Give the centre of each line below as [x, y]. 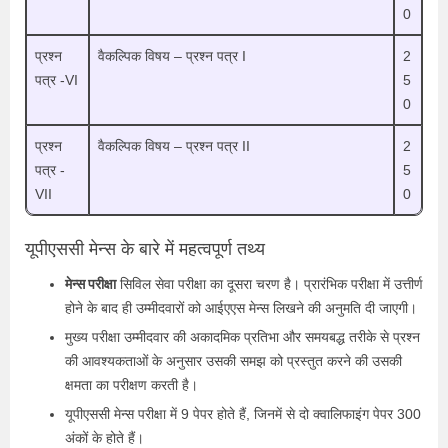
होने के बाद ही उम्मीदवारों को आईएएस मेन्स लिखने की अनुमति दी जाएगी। [241, 307]
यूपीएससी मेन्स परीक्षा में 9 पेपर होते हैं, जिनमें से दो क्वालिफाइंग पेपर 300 [243, 413]
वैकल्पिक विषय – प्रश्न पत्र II [174, 145]
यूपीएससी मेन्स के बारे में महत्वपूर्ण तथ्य [145, 248]
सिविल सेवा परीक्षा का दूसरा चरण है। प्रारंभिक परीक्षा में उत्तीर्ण [269, 283]
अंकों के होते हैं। [104, 437]
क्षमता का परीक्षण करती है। [131, 384]
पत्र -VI [56, 79]
